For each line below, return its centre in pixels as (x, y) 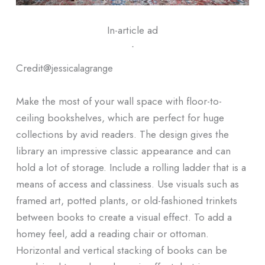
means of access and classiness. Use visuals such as (127, 183)
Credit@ (33, 67)
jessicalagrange (82, 68)
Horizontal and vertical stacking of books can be (121, 250)
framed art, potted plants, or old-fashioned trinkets (126, 200)
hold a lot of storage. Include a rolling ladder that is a (131, 167)
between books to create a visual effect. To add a (124, 216)
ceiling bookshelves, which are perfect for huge (120, 117)
